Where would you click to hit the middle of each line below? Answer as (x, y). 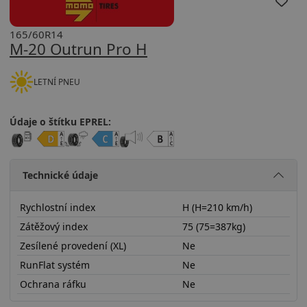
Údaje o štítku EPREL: (60, 122)
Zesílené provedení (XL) (73, 245)
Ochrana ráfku (53, 284)
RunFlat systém (54, 265)
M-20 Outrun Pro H (78, 49)
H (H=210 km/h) (217, 207)
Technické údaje (60, 175)
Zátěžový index (53, 226)
